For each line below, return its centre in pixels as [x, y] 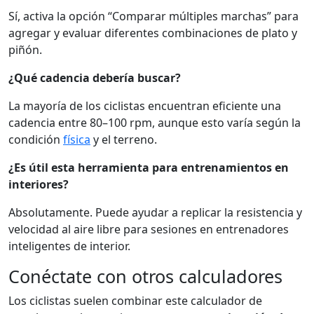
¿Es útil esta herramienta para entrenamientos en [149, 167]
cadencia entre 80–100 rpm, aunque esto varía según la [155, 122]
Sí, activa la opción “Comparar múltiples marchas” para [153, 16]
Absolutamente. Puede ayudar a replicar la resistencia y [155, 212]
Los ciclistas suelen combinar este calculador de [135, 300]
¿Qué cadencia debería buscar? [95, 77]
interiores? [39, 184]
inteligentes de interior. [69, 246]
